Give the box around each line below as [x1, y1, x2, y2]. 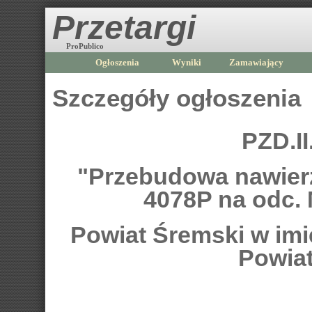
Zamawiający [229, 57, 283, 68]
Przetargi [52, 9, 196, 46]
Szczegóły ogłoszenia [52, 85, 301, 111]
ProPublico [66, 42, 104, 50]
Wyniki [172, 57, 201, 68]
